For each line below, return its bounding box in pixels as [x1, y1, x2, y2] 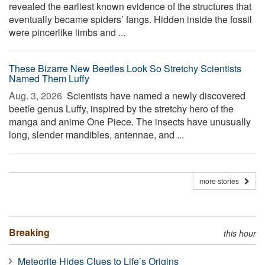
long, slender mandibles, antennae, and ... [9, 128, 184, 141]
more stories [199, 176, 244, 186]
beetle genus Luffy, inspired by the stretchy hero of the [9, 102, 234, 115]
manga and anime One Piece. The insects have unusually [9, 115, 251, 128]
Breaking [9, 225, 50, 239]
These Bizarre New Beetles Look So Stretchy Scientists [9, 62, 241, 75]
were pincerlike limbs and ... [9, 25, 125, 39]
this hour [224, 227, 256, 239]
